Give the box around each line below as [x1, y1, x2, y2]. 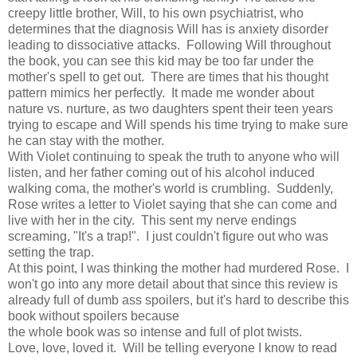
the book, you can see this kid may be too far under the [8, 53, 314, 68]
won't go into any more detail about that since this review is [8, 277, 338, 291]
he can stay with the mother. [8, 133, 164, 147]
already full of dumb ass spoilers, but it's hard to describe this [8, 292, 349, 307]
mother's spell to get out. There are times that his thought [8, 69, 328, 84]
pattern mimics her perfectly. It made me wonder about [8, 85, 314, 100]
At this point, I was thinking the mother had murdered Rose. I [8, 261, 349, 275]
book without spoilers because [8, 308, 179, 323]
